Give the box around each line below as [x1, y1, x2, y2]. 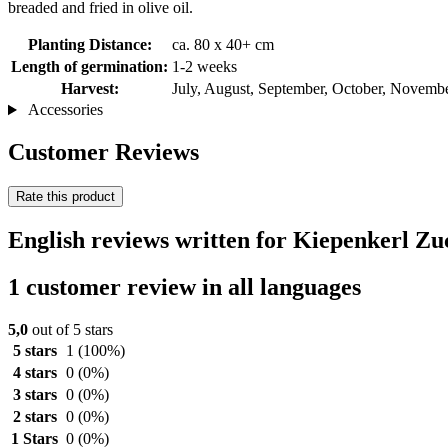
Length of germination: [11, 58, 168, 76]
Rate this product [16, 189, 115, 205]
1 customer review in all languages [8, 273, 361, 300]
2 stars [12, 407, 57, 425]
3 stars [12, 385, 57, 403]
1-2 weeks [172, 58, 237, 76]
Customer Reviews [8, 139, 199, 166]
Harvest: [60, 80, 119, 98]
